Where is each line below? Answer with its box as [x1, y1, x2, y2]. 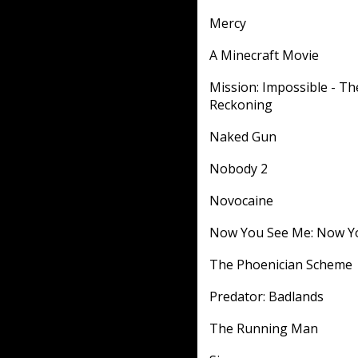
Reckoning [209, 96, 272, 113]
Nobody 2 [209, 160, 268, 177]
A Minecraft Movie [209, 46, 319, 64]
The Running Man [209, 320, 318, 337]
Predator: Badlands [209, 288, 324, 305]
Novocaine [209, 192, 273, 209]
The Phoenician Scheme [209, 256, 352, 273]
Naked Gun [209, 128, 276, 145]
